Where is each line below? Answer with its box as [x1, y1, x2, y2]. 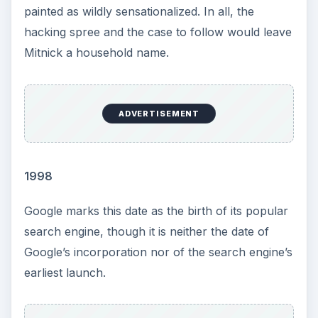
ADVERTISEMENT [118, 108, 200, 119]
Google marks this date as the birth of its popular [23, 203, 288, 218]
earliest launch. [23, 265, 106, 280]
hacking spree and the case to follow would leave [23, 25, 292, 40]
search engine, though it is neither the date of [23, 224, 269, 238]
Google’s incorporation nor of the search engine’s [23, 244, 292, 259]
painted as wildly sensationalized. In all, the [23, 4, 254, 19]
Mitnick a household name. [23, 45, 169, 60]
